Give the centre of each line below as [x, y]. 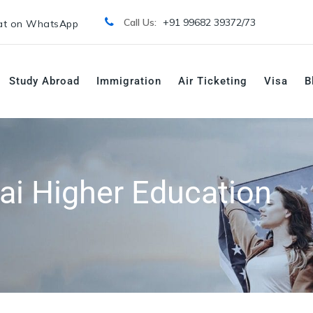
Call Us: [141, 22]
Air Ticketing [213, 81]
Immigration [129, 81]
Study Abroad [44, 81]
